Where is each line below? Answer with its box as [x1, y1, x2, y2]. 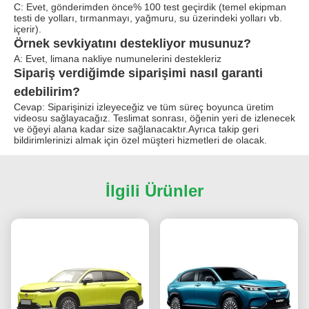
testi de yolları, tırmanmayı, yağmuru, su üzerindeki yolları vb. [14, 12, 282, 23]
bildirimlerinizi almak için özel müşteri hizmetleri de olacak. [14, 134, 267, 146]
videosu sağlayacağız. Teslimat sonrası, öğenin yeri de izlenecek [14, 112, 295, 123]
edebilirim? [14, 84, 80, 99]
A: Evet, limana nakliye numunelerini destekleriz [14, 52, 221, 64]
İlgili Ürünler [106, 181, 203, 200]
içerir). [14, 23, 41, 34]
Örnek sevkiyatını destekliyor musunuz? [14, 36, 251, 50]
